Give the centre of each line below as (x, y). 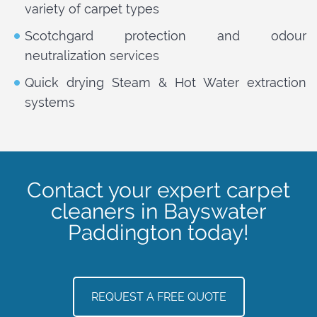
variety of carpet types (92, 9)
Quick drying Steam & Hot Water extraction (166, 83)
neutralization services (92, 56)
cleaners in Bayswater (158, 212)
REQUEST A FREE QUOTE (158, 296)
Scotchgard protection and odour (166, 36)
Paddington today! (158, 233)
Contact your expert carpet (158, 190)
